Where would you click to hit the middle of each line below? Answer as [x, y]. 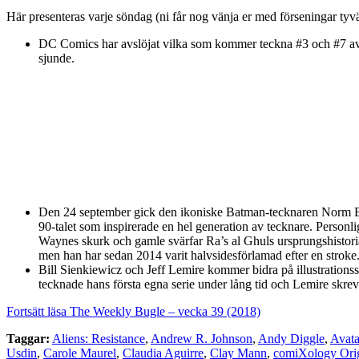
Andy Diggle [291, 338]
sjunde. [56, 58]
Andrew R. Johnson [202, 338]
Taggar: [28, 338]
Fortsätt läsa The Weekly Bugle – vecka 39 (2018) [133, 311]
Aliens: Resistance [99, 338]
